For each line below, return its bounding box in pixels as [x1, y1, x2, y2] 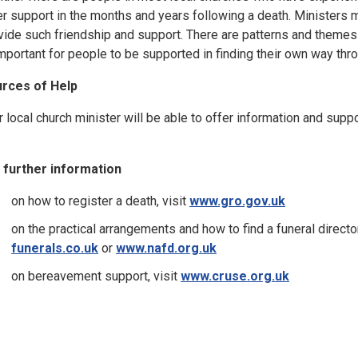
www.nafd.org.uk [116, 240, 217, 256]
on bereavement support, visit [11, 268, 181, 284]
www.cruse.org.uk [181, 268, 289, 284]
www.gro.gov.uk [189, 193, 285, 209]
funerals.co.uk [11, 240, 98, 256]
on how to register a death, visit [11, 193, 189, 209]
